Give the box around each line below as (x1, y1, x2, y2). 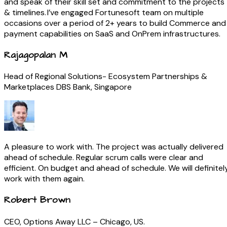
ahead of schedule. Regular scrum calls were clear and (4, 152, 203, 163)
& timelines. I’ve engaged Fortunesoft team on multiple (4, 7, 204, 18)
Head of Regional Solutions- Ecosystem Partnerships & (4, 71, 207, 82)
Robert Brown (4, 194, 70, 207)
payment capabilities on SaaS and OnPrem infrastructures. (4, 28, 220, 39)
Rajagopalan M (4, 48, 67, 62)
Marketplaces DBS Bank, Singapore (4, 82, 132, 93)
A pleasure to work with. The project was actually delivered (4, 141, 223, 153)
